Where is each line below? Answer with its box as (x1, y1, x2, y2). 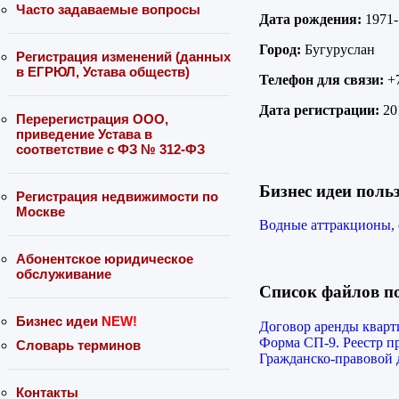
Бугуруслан (301, 41, 375, 57)
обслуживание (16, 266, 111, 281)
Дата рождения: (259, 11, 362, 27)
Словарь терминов (16, 338, 141, 353)
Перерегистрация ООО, (16, 111, 168, 126)
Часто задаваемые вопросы (16, 2, 200, 17)
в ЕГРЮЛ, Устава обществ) (16, 64, 190, 79)
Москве (16, 204, 65, 219)
